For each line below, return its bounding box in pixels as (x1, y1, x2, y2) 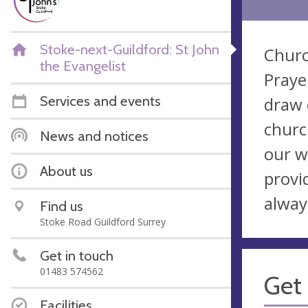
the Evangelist (40, 56, 126, 74)
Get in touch (40, 246, 113, 264)
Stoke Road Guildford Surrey (40, 214, 166, 228)
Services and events (40, 91, 161, 109)
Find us (40, 197, 83, 214)
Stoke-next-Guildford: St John (40, 40, 219, 58)
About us (40, 162, 93, 179)
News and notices (40, 126, 148, 144)
